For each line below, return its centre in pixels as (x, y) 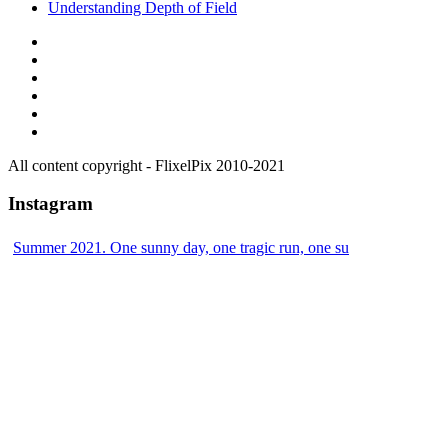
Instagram (50, 204)
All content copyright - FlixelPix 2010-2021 (146, 165)
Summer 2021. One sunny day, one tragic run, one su (181, 248)
